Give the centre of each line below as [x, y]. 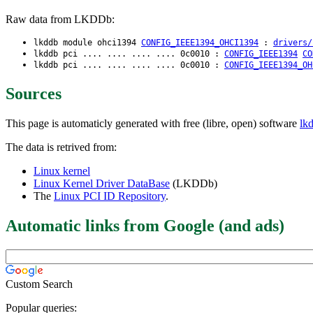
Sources [34, 94]
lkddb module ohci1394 [87, 43]
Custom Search [39, 284]
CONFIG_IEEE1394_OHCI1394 [200, 43]
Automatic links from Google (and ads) [145, 225]
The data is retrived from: [61, 147]
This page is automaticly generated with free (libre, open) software [153, 123]
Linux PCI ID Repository [110, 196]
